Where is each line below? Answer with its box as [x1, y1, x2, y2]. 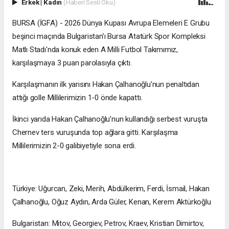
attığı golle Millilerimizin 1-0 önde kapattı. [12, 93, 143, 103]
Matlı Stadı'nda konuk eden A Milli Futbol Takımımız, [12, 45, 178, 55]
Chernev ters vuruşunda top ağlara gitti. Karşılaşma [12, 128, 178, 138]
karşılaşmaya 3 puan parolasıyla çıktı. [12, 58, 132, 68]
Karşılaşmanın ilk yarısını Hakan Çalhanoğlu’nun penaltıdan [12, 80, 199, 89]
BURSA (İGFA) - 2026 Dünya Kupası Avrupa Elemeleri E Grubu [12, 18, 210, 28]
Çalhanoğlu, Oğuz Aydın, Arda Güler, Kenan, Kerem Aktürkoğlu [12, 197, 211, 207]
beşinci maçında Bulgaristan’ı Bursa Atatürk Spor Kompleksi [12, 32, 205, 41]
